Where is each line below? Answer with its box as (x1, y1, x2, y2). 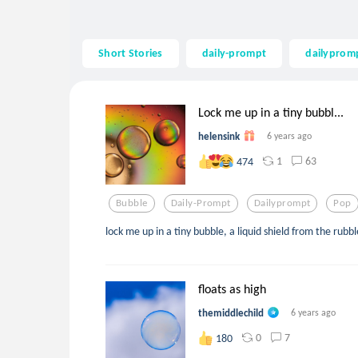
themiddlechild (198, 306, 264, 319)
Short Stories (98, 46, 163, 61)
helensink (198, 129, 240, 142)
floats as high (198, 280, 266, 296)
